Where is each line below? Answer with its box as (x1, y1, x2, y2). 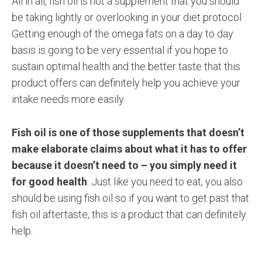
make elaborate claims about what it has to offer (12, 142, 247, 155)
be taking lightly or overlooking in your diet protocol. (12, 11, 243, 23)
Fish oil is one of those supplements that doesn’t (12, 126, 244, 139)
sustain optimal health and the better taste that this (12, 60, 240, 73)
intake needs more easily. (12, 92, 125, 105)
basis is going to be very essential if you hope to (12, 43, 228, 56)
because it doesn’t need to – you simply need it (12, 158, 237, 171)
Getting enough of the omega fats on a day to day (12, 27, 233, 40)
